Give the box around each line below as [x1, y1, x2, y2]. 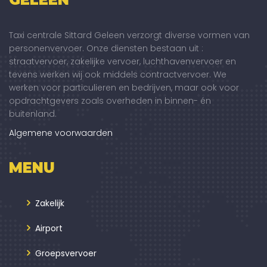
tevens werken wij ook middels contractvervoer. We [9, 68, 226, 80]
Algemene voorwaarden [9, 126, 113, 139]
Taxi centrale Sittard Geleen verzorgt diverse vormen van [9, 29, 250, 41]
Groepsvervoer [35, 247, 97, 259]
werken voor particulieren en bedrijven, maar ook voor [9, 81, 239, 94]
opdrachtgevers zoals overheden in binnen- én [9, 94, 211, 107]
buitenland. [9, 107, 57, 120]
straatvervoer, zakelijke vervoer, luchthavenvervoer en [9, 55, 236, 67]
